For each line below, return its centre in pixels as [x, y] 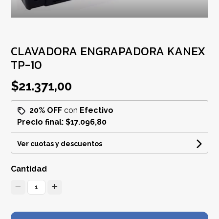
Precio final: [42, 122]
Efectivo [97, 110]
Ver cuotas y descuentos [60, 143]
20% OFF [46, 110]
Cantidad [29, 169]
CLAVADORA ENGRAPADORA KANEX [108, 51]
